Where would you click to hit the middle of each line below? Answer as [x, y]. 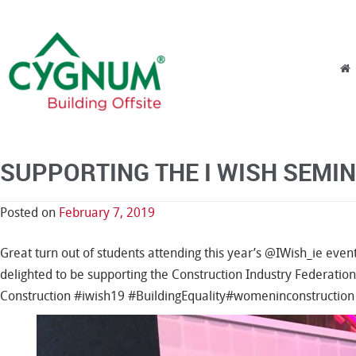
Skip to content [232, 69]
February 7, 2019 [107, 213]
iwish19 [105, 296]
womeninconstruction [294, 296]
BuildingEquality [181, 296]
